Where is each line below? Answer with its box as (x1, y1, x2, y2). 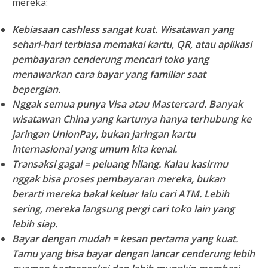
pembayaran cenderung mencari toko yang (12, 53, 209, 66)
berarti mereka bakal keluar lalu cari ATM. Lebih (12, 187, 229, 201)
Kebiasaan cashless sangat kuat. (12, 23, 157, 36)
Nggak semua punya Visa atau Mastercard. (12, 98, 206, 111)
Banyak (206, 98, 243, 111)
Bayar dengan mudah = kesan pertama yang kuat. (12, 232, 238, 246)
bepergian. (12, 83, 60, 96)
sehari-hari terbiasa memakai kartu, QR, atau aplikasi (12, 38, 252, 51)
